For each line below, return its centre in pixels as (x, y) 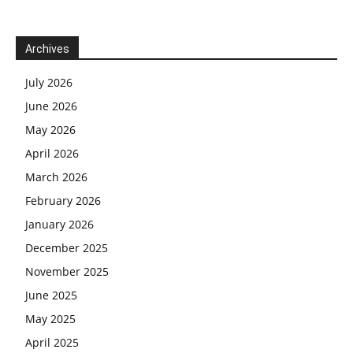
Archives (47, 49)
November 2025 (67, 271)
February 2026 (63, 201)
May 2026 (50, 130)
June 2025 (51, 295)
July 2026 (49, 82)
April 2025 (52, 342)
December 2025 (67, 248)
